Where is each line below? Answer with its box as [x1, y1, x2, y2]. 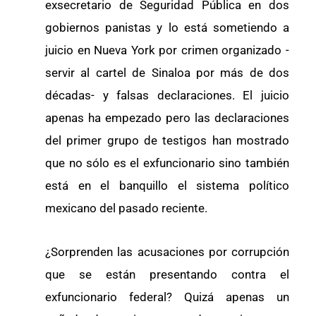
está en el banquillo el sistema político [45, 178, 289, 193]
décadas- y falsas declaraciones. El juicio [45, 88, 289, 103]
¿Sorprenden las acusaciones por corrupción [45, 244, 289, 259]
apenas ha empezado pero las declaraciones [45, 111, 289, 126]
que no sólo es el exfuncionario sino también [45, 156, 289, 171]
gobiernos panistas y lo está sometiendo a [45, 20, 289, 35]
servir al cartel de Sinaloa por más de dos [45, 66, 289, 80]
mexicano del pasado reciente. [45, 201, 207, 216]
